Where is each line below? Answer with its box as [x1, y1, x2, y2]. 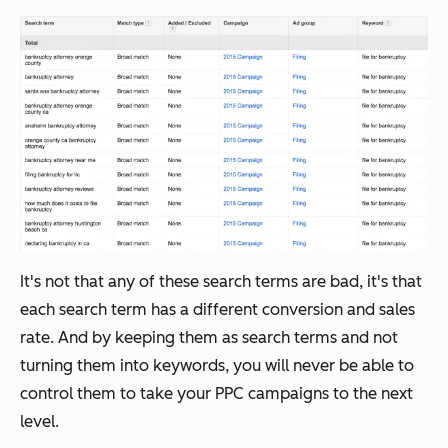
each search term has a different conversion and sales [20, 300, 415, 320]
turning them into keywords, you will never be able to [20, 356, 414, 376]
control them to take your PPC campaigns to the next [20, 384, 413, 404]
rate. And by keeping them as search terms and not [20, 328, 398, 348]
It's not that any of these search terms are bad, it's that [20, 272, 422, 292]
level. [20, 412, 59, 432]
